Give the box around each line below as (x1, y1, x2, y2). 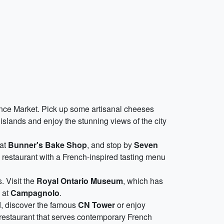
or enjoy (115, 199, 145, 210)
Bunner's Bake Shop (8, 139, 87, 150)
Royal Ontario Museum (36, 175, 123, 186)
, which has (123, 175, 163, 186)
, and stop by (87, 139, 134, 150)
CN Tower (78, 199, 115, 210)
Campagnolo (10, 187, 59, 198)
